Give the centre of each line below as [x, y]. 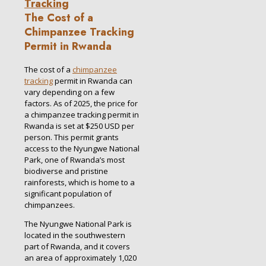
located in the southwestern [75, 235]
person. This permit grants [72, 137]
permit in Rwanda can [93, 80]
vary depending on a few [69, 92]
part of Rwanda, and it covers [77, 246]
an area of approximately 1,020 [80, 257]
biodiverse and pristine [66, 171]
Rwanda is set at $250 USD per [79, 126]
